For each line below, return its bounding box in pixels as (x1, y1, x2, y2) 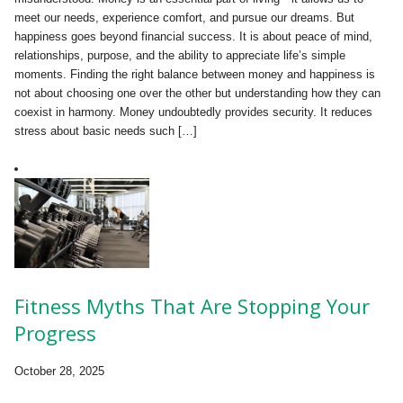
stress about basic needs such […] (14, 124, 197, 139)
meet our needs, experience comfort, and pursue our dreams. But (14, 11, 354, 25)
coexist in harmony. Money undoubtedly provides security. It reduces (14, 105, 372, 120)
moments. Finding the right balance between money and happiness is (14, 67, 375, 82)
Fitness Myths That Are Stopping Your (14, 292, 370, 320)
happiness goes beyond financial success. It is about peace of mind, (14, 30, 372, 44)
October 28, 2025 (14, 364, 104, 379)
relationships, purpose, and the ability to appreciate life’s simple (14, 49, 345, 63)
